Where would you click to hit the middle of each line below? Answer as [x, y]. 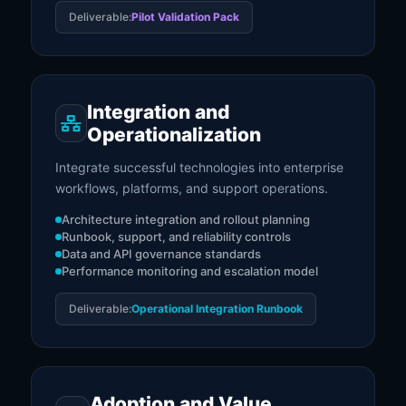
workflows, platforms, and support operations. [192, 188]
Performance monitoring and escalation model [190, 271]
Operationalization [174, 135]
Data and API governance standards [161, 254]
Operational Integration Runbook [217, 309]
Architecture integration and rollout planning [186, 219]
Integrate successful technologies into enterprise [199, 167]
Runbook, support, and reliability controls [176, 237]
